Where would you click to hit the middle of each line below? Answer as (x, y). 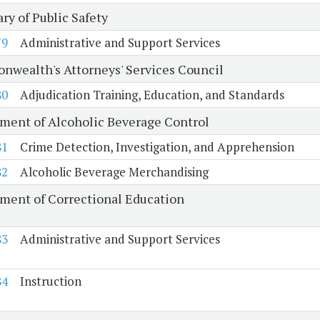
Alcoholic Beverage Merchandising (114, 172)
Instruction (50, 281)
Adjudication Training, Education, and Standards (152, 95)
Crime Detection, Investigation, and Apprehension (157, 147)
